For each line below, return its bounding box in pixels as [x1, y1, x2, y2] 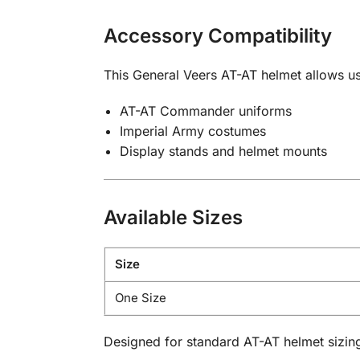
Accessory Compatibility [103, 23, 332, 47]
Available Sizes [103, 206, 243, 230]
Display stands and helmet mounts [119, 142, 327, 159]
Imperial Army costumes [119, 122, 266, 139]
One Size [111, 290, 166, 306]
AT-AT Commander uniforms [119, 102, 292, 119]
